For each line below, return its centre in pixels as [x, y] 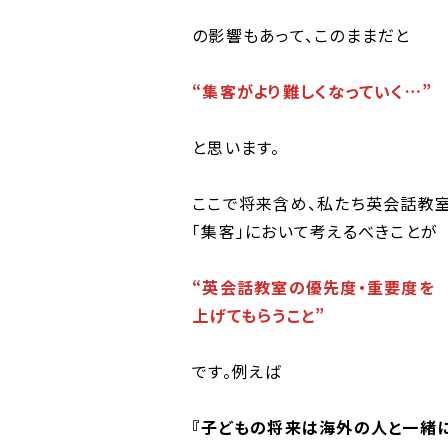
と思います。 [236, 147]
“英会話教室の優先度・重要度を [313, 287]
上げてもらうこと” [259, 315]
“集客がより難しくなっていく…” [312, 91]
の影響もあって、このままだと [301, 35]
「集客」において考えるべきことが [315, 231]
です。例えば [237, 371]
